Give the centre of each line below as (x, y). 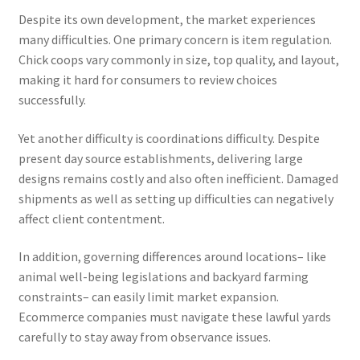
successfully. (52, 100)
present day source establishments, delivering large (160, 158)
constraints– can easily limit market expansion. (148, 297)
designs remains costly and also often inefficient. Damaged (178, 178)
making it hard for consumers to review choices (147, 80)
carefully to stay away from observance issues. (144, 337)
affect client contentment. (91, 218)
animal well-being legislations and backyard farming (163, 277)
